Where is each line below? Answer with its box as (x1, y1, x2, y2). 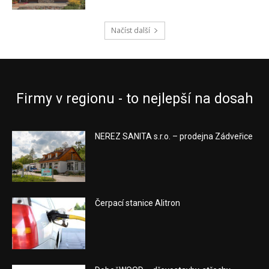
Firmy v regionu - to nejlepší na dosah (16, 90, 253, 107)
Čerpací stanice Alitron (95, 198, 181, 208)
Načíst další (110, 25, 150, 35)
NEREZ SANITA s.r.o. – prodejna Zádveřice (95, 131, 253, 141)
